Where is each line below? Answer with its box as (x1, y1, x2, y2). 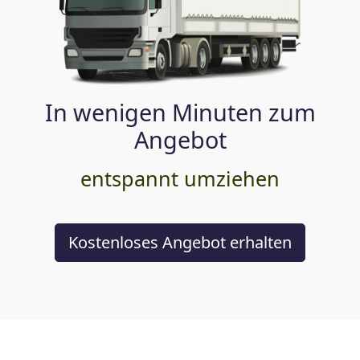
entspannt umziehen (80, 164, 280, 192)
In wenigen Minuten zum (44, 96, 316, 128)
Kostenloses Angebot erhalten (68, 231, 292, 253)
